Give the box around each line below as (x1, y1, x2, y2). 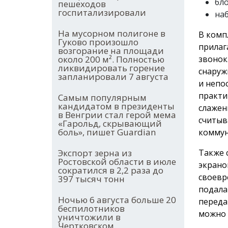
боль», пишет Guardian (58, 126, 156, 138)
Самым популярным (58, 92, 147, 104)
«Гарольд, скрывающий (58, 118, 162, 130)
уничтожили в (58, 211, 121, 223)
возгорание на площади (58, 45, 164, 57)
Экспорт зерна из (58, 147, 132, 159)
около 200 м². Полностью (58, 53, 164, 66)
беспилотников (58, 203, 125, 215)
